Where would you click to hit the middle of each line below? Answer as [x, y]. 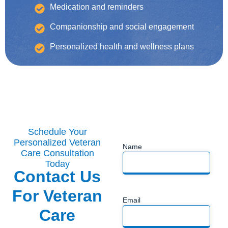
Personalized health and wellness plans [122, 46]
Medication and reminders [96, 7]
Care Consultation [57, 153]
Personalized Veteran [58, 142]
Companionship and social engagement [122, 26]
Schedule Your [57, 132]
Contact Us [58, 176]
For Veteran [58, 196]
